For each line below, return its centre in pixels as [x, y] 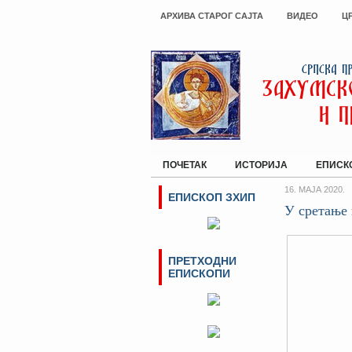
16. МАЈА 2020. [315, 189]
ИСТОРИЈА [261, 165]
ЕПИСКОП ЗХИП [212, 197]
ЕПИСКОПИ [199, 273]
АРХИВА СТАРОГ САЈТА [212, 16]
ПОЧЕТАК [185, 165]
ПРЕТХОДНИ [202, 261]
